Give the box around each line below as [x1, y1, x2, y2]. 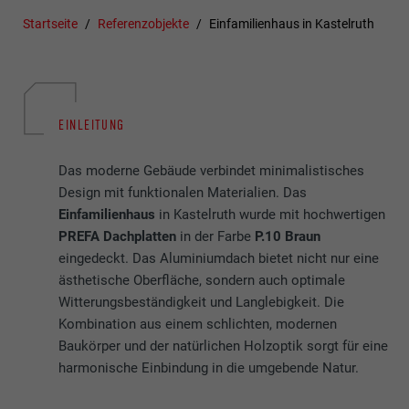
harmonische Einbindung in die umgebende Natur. [58, 360, 360, 377]
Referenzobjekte [98, 16, 190, 32]
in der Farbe [176, 228, 256, 246]
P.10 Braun [255, 228, 321, 246]
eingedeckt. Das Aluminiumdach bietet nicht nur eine [58, 250, 380, 267]
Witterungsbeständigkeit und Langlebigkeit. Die [58, 294, 345, 311]
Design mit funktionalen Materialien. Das [58, 184, 308, 202]
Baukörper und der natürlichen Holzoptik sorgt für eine [58, 338, 389, 355]
